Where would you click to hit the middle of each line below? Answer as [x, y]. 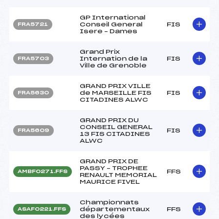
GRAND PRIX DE [109, 161]
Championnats [109, 202]
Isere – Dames [109, 31]
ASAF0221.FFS [42, 209]
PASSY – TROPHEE [114, 168]
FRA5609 [33, 130]
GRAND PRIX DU [109, 120]
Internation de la [113, 58]
